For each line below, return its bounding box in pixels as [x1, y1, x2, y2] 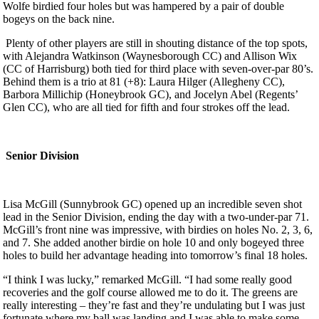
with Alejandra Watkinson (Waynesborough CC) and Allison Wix [3, 49, 297, 62]
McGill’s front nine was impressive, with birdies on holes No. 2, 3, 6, [3, 223, 313, 236]
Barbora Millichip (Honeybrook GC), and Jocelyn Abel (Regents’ [3, 88, 298, 100]
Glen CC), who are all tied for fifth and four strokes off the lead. [3, 100, 290, 113]
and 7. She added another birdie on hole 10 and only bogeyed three [3, 236, 304, 249]
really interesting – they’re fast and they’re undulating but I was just [3, 298, 305, 311]
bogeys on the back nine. [3, 12, 115, 25]
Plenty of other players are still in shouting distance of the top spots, [3, 36, 308, 49]
